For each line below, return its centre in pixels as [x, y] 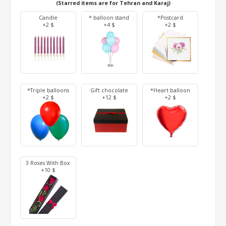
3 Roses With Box [48, 163]
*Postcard [170, 17]
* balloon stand [109, 17]
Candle [48, 17]
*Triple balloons [48, 90]
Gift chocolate [109, 90]
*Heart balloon [170, 90]
